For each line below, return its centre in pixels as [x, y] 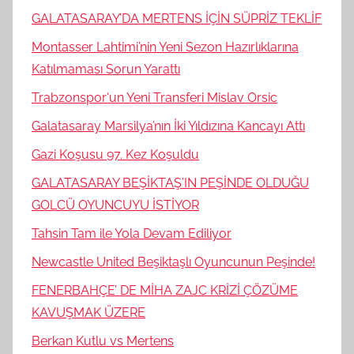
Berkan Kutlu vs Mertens [103, 341]
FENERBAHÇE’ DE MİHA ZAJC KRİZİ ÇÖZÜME [165, 291]
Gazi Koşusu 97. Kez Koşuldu [115, 155]
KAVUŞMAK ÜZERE [88, 313]
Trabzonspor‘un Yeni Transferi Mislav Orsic [154, 98]
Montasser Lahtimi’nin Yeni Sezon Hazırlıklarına [165, 47]
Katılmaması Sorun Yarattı [106, 70]
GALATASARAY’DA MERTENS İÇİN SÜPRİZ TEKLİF [177, 19]
